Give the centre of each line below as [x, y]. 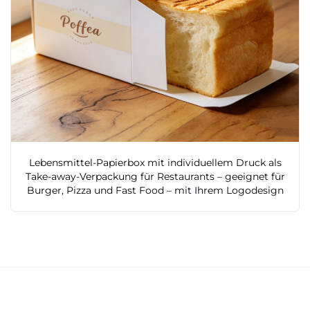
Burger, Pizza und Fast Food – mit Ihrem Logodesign [155, 190]
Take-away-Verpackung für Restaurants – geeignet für [155, 176]
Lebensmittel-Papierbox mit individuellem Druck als [155, 162]
